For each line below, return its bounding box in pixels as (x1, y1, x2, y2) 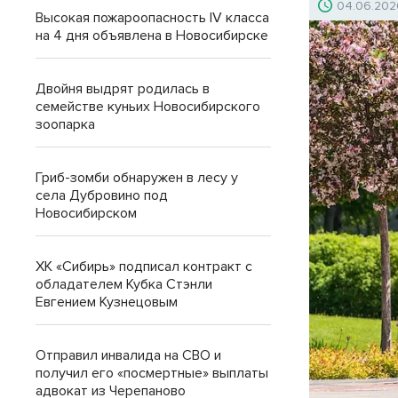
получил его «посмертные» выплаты (36, 364, 268, 382)
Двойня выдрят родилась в (36, 80, 210, 98)
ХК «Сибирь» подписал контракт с (36, 258, 252, 275)
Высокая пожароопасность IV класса (36, 9, 269, 27)
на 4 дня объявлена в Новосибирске (36, 27, 268, 44)
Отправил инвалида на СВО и (36, 346, 221, 364)
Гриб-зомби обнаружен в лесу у (36, 169, 238, 187)
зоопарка (36, 115, 95, 133)
